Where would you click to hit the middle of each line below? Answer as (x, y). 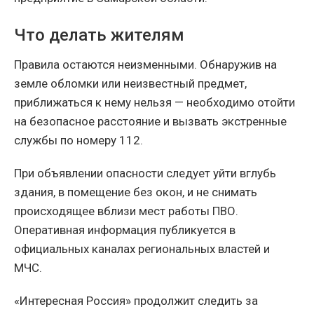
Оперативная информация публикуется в (125, 230)
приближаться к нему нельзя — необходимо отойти (155, 103)
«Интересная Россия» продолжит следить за (136, 301)
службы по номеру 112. (78, 141)
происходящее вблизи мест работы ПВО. (126, 211)
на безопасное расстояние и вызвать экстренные (150, 122)
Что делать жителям (99, 35)
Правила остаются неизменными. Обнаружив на (145, 65)
